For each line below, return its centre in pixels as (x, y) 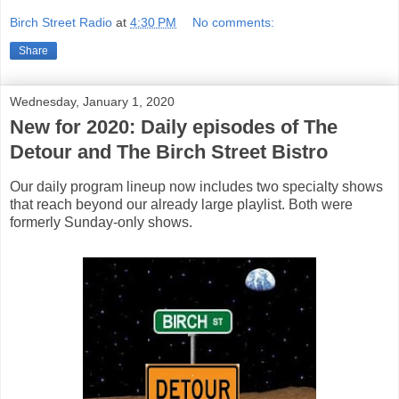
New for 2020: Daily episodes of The (174, 127)
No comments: (234, 23)
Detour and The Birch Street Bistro (169, 152)
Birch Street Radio (61, 23)
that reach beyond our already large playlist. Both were (181, 205)
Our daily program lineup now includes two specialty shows (196, 187)
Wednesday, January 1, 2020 (92, 102)
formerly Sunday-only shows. (101, 223)
